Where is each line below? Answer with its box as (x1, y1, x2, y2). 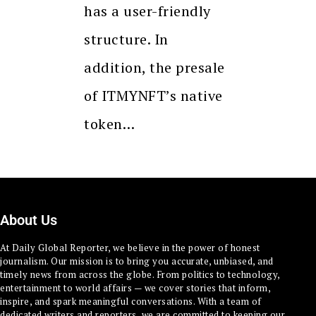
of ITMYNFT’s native (84, 85, 223, 105)
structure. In (84, 29, 169, 49)
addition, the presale (84, 57, 225, 77)
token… (84, 114, 135, 133)
